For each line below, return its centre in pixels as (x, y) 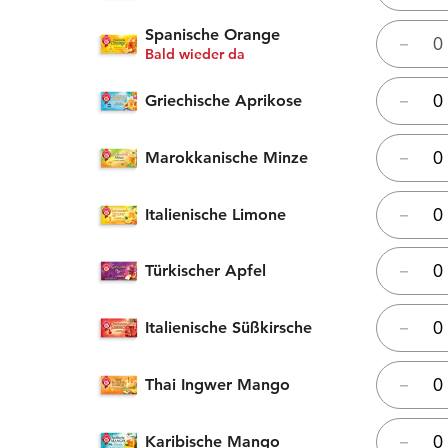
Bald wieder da (194, 54)
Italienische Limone (215, 214)
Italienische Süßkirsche (228, 328)
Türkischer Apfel (205, 271)
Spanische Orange (212, 35)
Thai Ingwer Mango (217, 384)
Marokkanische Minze (226, 157)
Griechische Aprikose (223, 100)
